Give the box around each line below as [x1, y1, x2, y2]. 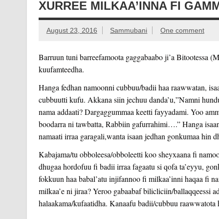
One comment [160, 26, 204, 34]
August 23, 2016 [46, 26, 97, 34]
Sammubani [110, 26, 148, 34]
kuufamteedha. [38, 64, 84, 74]
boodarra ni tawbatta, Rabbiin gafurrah [38, 118, 158, 129]
